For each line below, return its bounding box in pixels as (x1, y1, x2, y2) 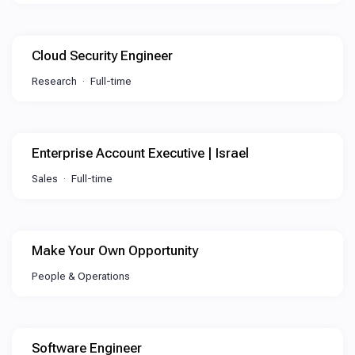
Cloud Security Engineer (32, 48, 173, 63)
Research (32, 75, 77, 87)
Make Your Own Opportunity (32, 242, 198, 258)
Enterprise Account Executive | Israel (32, 145, 249, 161)
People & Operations (32, 270, 130, 282)
